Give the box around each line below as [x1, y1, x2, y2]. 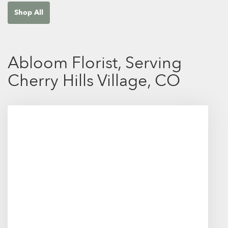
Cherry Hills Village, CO [8, 69, 180, 92]
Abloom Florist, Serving [8, 51, 182, 74]
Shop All [14, 7, 43, 17]
